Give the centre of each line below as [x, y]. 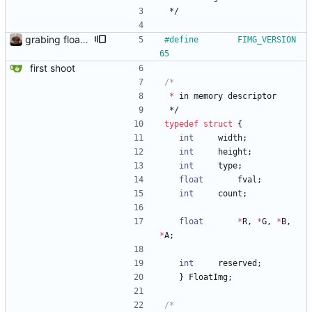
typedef [181, 124]
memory [208, 96]
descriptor [252, 96]
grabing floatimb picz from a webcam [84, 40]
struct [218, 124]
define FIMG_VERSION [184, 40]
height [233, 152]
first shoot [53, 68]
